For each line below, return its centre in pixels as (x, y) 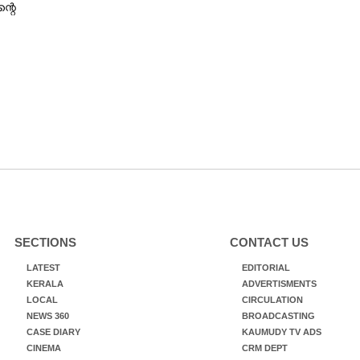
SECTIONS (45, 242)
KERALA (45, 284)
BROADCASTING (278, 316)
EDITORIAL (266, 268)
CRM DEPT (264, 348)
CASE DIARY (53, 332)
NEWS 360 (47, 316)
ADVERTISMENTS (279, 284)
